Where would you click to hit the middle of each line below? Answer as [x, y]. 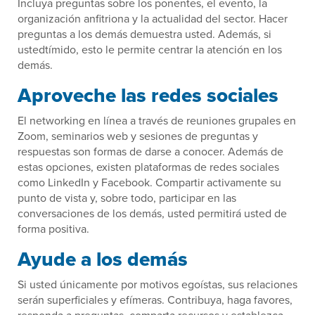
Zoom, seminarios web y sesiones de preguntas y [138, 136]
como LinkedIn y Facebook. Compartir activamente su [149, 182]
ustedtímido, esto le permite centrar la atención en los [150, 50]
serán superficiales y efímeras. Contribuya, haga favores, [155, 300]
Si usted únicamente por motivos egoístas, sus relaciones [157, 284]
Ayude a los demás [103, 259]
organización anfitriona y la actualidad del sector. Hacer [153, 19]
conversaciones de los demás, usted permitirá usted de [152, 213]
